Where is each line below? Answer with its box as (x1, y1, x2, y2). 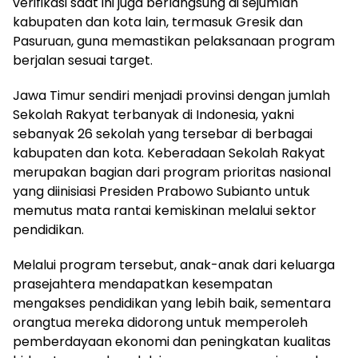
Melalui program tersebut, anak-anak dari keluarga (13, 255, 335, 274)
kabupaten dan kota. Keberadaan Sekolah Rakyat (13, 143, 325, 162)
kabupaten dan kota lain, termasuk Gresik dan (13, 12, 303, 31)
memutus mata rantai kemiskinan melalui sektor (13, 201, 316, 220)
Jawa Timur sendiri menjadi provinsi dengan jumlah (13, 86, 330, 105)
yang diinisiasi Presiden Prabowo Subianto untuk (13, 181, 310, 201)
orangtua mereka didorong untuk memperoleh (13, 312, 308, 332)
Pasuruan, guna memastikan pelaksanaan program (13, 31, 335, 50)
